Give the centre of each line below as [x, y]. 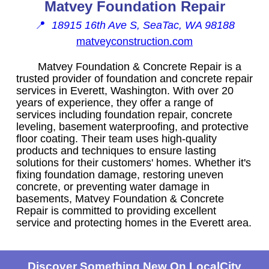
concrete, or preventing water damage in [113, 186]
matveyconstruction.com [134, 41]
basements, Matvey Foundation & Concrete [120, 198]
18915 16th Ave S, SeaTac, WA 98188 [143, 25]
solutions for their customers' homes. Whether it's [134, 162]
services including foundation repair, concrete [124, 114]
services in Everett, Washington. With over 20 [125, 90]
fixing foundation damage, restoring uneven [120, 174]
